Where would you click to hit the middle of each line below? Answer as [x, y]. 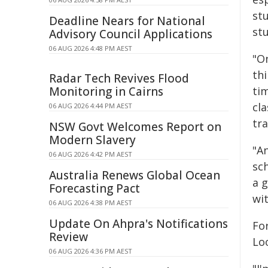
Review [68, 237]
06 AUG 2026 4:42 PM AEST [91, 154]
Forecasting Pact [95, 188]
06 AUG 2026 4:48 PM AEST [91, 48]
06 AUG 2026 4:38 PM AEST [91, 202]
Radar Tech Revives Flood [119, 78]
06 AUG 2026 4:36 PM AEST [91, 251]
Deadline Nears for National [127, 21]
